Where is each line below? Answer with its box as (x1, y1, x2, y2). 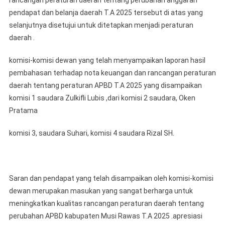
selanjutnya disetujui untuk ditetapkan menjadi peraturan (9, 21, 193, 30)
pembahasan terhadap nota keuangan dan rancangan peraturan (9, 69, 216, 77)
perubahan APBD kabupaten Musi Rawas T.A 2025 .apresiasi (9, 212, 202, 220)
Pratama (9, 106, 38, 115)
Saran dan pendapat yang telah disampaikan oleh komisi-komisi (9, 174, 213, 183)
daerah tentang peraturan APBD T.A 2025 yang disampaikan (9, 81, 202, 90)
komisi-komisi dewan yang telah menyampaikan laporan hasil (9, 56, 205, 65)
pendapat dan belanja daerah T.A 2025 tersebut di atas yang (9, 9, 203, 17)
